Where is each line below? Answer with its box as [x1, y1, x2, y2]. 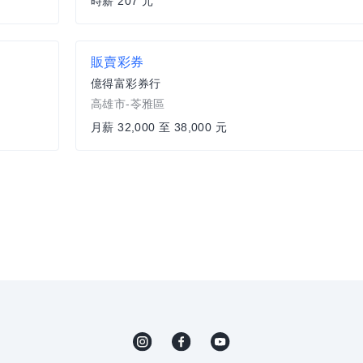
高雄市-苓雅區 [91, 97, 165, 111]
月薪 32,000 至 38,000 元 [91, 121, 227, 135]
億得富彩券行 [91, 77, 161, 91]
